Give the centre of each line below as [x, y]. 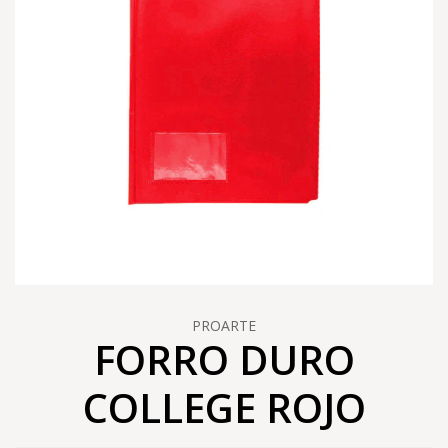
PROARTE [224, 325]
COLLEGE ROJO [224, 407]
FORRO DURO [224, 359]
